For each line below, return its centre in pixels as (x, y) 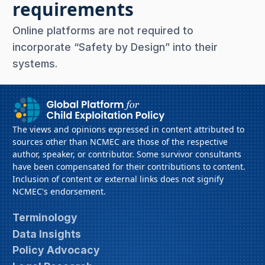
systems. (35, 63)
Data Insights (47, 234)
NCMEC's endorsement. (59, 191)
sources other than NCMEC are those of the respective (120, 141)
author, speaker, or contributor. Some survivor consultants (127, 154)
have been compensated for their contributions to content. (129, 166)
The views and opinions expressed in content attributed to (128, 129)
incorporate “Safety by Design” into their (115, 47)
